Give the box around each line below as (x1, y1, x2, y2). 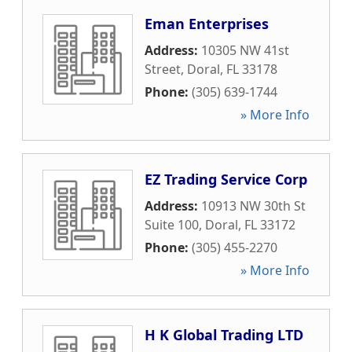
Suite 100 (145, 216, 199, 233)
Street (145, 60, 181, 78)
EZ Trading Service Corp (145, 170, 307, 189)
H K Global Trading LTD (145, 325, 303, 344)
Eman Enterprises (145, 14, 269, 33)
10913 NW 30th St (201, 197, 306, 214)
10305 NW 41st (201, 42, 289, 59)
